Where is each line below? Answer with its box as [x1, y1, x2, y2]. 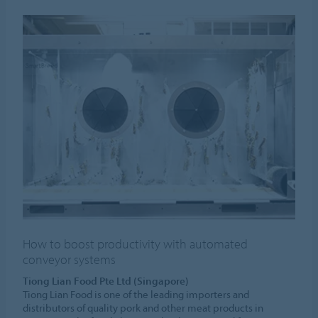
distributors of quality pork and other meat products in [23, 300, 264, 314]
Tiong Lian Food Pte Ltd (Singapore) [23, 273, 190, 287]
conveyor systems [23, 251, 116, 268]
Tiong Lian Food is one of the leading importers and [23, 287, 250, 301]
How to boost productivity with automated [23, 235, 248, 252]
